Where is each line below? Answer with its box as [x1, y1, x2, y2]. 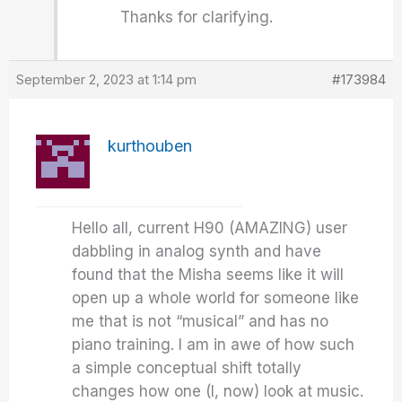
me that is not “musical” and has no [72, 312, 329, 330]
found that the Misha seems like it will [72, 266, 345, 284]
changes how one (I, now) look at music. [72, 382, 364, 400]
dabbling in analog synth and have [72, 242, 322, 260]
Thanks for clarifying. [120, 8, 274, 26]
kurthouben [108, 136, 193, 155]
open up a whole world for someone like [72, 289, 360, 307]
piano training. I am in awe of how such [72, 336, 355, 354]
